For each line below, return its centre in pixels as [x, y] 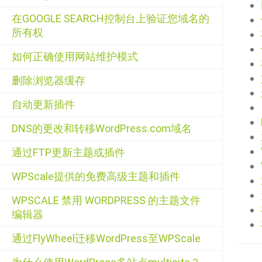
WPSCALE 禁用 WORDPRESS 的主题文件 [106, 200]
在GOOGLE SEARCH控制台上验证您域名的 [111, 18]
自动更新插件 [43, 104]
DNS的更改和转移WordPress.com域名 [102, 128]
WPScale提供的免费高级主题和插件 [96, 176]
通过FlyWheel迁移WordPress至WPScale [106, 238]
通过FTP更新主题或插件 [68, 152]
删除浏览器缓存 [49, 80]
